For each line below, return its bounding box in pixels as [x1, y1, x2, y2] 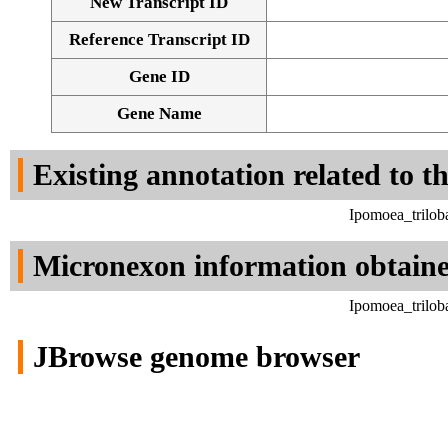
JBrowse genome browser [33, 340, 360, 374]
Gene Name [116, 104, 202, 124]
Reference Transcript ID [68, 30, 250, 50]
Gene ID [128, 67, 190, 87]
